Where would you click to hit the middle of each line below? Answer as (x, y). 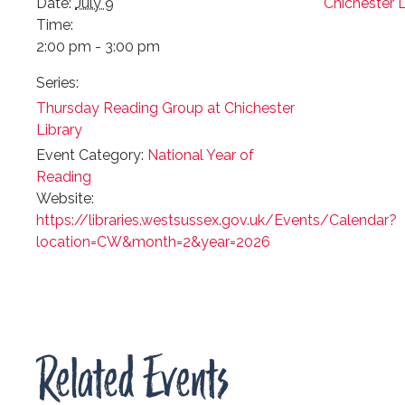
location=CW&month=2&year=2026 (153, 241)
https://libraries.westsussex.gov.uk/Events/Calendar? (217, 220)
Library (59, 129)
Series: (57, 82)
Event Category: (90, 155)
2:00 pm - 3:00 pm (98, 46)
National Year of (201, 155)
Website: (65, 198)
